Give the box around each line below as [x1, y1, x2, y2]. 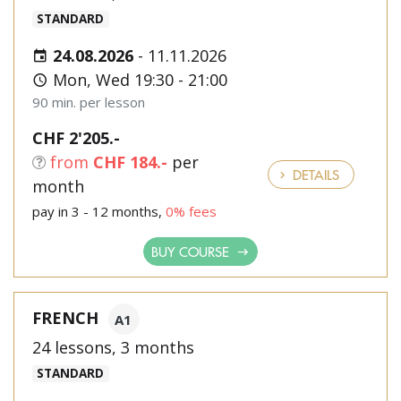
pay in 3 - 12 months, [32, 202, 166, 220]
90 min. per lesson [32, 93, 145, 111]
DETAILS [289, 165, 339, 183]
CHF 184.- [93, 151, 167, 173]
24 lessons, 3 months [32, 337, 194, 358]
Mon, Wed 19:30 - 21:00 [48, 69, 227, 90]
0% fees [166, 202, 217, 220]
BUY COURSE [151, 242, 233, 260]
